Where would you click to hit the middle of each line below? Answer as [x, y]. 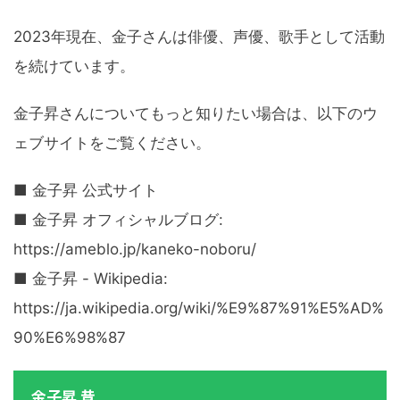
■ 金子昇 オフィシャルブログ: [118, 220]
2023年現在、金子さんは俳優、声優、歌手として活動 [199, 37]
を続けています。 [74, 67]
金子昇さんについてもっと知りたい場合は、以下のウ [196, 114]
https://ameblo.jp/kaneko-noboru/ [135, 250]
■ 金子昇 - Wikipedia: [91, 279]
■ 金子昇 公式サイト [86, 191]
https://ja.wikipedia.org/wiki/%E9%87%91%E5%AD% [199, 308]
